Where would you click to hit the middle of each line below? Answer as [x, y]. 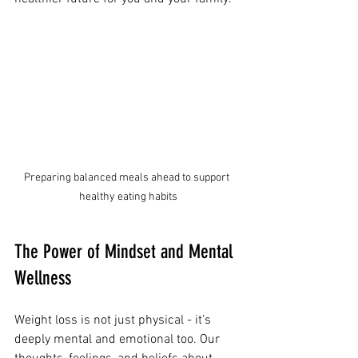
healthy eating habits [128, 197]
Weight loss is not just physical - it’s [114, 320]
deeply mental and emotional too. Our [119, 339]
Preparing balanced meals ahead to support [128, 177]
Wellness [43, 278]
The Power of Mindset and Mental [126, 251]
